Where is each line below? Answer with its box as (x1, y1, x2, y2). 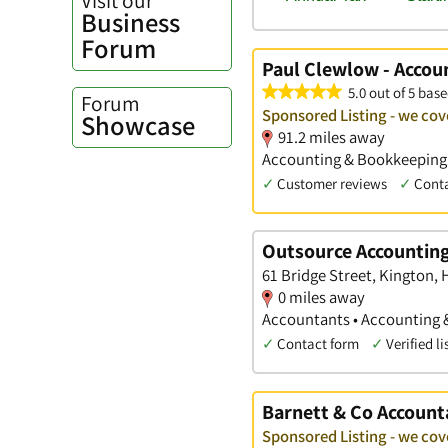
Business (81, 4, 180, 40)
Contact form (277, 334, 359, 354)
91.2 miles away (278, 125, 385, 148)
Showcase (81, 108, 195, 144)
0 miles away (278, 286, 365, 309)
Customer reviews (277, 173, 387, 193)
